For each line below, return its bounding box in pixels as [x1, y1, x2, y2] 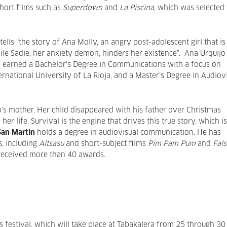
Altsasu [39, 140, 64, 147]
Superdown [63, 5, 102, 12]
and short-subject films [64, 140, 148, 147]
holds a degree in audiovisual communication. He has [35, 129, 221, 136]
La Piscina [120, 5, 154, 12]
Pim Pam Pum [148, 140, 196, 147]
